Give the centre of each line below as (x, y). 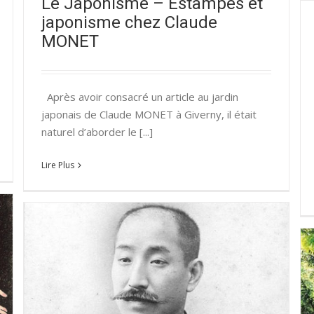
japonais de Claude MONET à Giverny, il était (149, 114)
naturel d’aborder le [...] (97, 131)
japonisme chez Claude (129, 23)
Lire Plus (58, 165)
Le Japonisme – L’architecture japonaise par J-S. (169, 294)
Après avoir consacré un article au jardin (140, 96)
